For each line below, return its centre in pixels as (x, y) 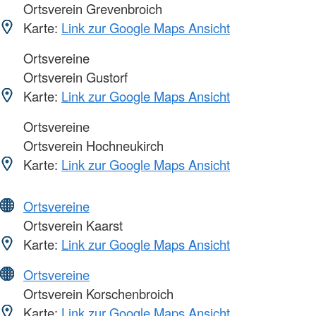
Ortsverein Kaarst (71, 225)
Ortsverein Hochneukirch (92, 146)
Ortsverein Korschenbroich (97, 294)
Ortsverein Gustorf (74, 77)
